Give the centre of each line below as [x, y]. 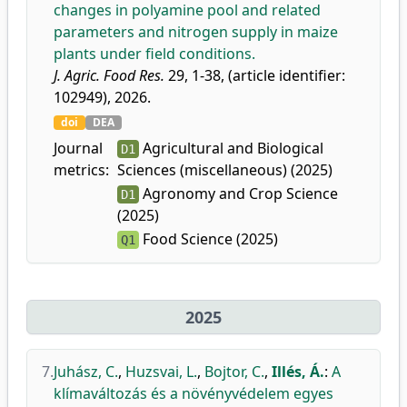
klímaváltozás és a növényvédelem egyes [194, 393]
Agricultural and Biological [231, 148]
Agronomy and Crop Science [238, 194]
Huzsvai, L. [161, 372]
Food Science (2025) [208, 239]
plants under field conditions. [154, 54]
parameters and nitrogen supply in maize [196, 32]
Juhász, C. [86, 372]
